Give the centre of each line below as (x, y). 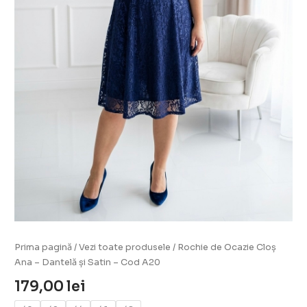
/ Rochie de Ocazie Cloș (224, 248)
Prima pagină (44, 248)
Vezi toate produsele (125, 248)
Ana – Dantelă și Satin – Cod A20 (88, 263)
